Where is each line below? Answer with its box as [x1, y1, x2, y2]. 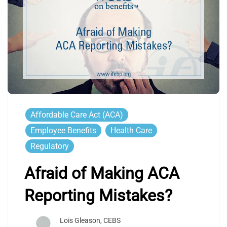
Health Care [110, 126, 152, 136]
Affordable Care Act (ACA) [30, 110, 123, 120]
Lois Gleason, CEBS [60, 216, 121, 225]
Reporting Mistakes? [24, 186, 172, 206]
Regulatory [30, 141, 69, 152]
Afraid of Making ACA [24, 164, 179, 183]
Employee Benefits [30, 126, 96, 136]
